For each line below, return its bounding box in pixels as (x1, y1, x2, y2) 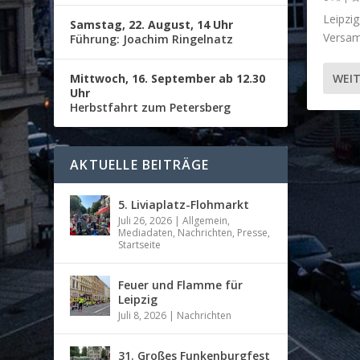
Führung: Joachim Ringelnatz (70, 31, 234, 47)
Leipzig (118, 291, 158, 307)
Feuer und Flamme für (118, 276, 243, 292)
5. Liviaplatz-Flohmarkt (118, 196, 250, 212)
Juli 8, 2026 (118, 308, 167, 322)
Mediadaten (118, 225, 174, 239)
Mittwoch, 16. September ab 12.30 (70, 70, 266, 86)
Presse (237, 225, 268, 239)
